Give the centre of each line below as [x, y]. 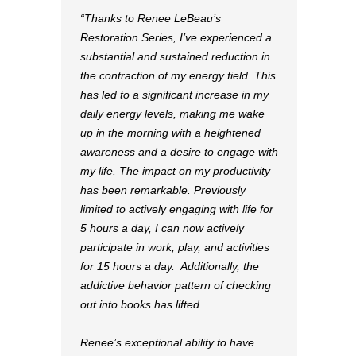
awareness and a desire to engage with [179, 152]
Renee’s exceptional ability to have [167, 342]
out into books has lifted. [141, 304]
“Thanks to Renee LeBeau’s [151, 18]
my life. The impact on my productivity [175, 171]
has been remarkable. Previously [163, 190]
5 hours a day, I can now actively [162, 228]
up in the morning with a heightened [170, 133]
